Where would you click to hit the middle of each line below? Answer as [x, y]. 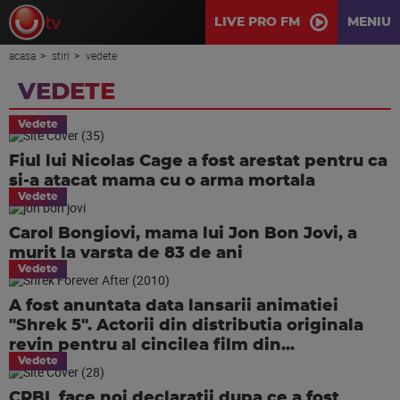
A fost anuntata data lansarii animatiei [174, 306]
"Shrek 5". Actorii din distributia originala [186, 326]
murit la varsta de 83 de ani [126, 254]
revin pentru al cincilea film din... [152, 346]
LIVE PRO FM [257, 22]
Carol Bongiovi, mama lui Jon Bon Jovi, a [183, 234]
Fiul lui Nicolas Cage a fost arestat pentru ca [198, 162]
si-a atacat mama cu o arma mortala [162, 181]
